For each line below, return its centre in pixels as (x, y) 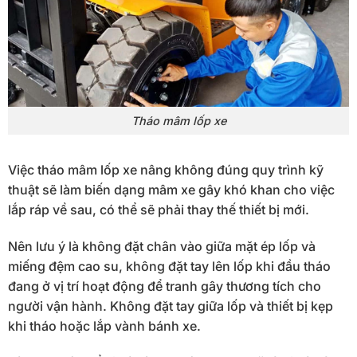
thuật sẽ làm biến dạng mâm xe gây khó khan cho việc (171, 189)
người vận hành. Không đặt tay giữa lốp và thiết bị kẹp (171, 306)
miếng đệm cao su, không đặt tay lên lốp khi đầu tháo (169, 266)
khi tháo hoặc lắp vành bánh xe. (104, 326)
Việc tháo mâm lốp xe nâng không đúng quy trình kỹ (166, 169)
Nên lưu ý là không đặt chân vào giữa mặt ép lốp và (162, 246)
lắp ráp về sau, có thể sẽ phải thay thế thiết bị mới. (159, 209)
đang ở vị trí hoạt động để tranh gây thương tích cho (165, 286)
